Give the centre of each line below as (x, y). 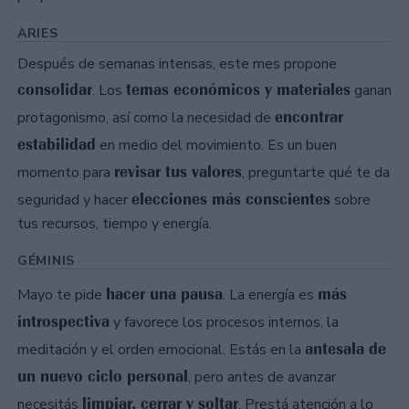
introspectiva (63, 321)
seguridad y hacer (74, 199)
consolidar (55, 89)
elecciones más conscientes (231, 199)
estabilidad (57, 144)
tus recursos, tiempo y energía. (115, 223)
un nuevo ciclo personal (103, 376)
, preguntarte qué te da (316, 172)
